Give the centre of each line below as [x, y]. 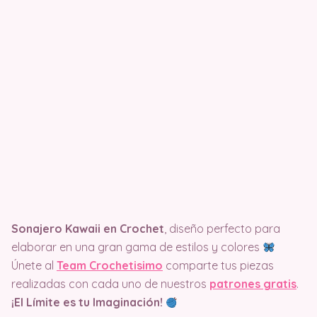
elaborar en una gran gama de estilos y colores [137, 247]
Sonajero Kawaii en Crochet [88, 229]
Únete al [34, 266]
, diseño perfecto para [222, 229]
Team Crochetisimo [110, 266]
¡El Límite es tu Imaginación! [87, 302]
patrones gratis [253, 284]
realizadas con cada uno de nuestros [109, 284]
